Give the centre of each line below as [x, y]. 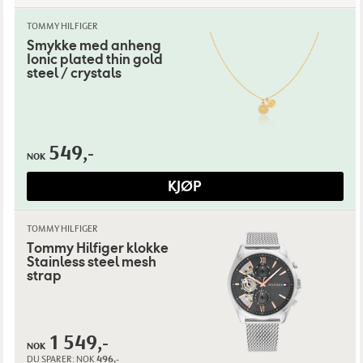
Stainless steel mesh [91, 263]
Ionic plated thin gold [94, 60]
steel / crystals [74, 74]
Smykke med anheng [94, 46]
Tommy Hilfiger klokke [97, 249]
